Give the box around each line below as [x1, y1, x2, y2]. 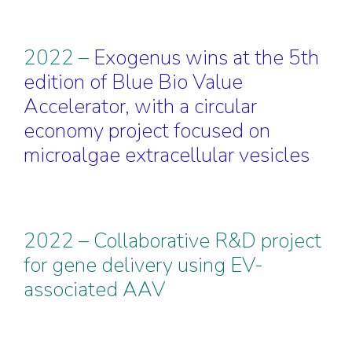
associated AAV [24, 276, 165, 303]
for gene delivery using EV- [24, 251, 263, 279]
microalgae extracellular [24, 141, 234, 169]
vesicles [234, 141, 310, 169]
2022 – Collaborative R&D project [24, 227, 321, 255]
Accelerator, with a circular [24, 93, 257, 120]
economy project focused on [24, 117, 270, 145]
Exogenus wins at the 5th [93, 44, 319, 71]
